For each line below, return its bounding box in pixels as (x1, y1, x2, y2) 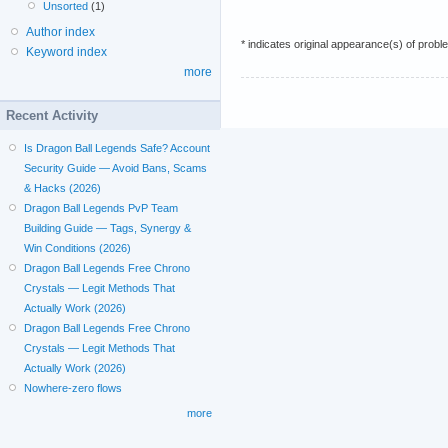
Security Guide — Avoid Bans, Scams (24, 162, 208, 174)
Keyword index (26, 45, 107, 59)
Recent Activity (6, 108, 98, 123)
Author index (26, 25, 95, 39)
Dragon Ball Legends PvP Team (24, 202, 179, 214)
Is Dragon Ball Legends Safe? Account (24, 142, 211, 154)
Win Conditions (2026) (24, 242, 132, 254)
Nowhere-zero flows (24, 382, 123, 394)
